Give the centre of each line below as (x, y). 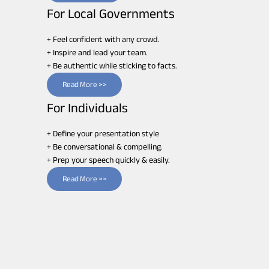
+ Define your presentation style (103, 133)
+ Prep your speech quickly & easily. (109, 160)
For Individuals (88, 110)
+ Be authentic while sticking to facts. (112, 65)
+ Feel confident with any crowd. (104, 39)
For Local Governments (111, 15)
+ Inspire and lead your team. (98, 52)
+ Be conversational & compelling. (105, 147)
